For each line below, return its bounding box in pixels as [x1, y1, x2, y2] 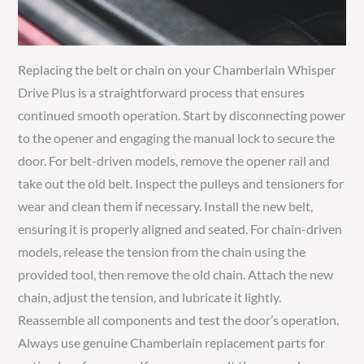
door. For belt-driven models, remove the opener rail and [18, 152, 331, 168]
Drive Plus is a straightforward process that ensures [18, 84, 305, 100]
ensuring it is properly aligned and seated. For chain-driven [18, 220, 343, 236]
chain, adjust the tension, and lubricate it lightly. [18, 288, 282, 305]
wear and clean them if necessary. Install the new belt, [18, 197, 314, 214]
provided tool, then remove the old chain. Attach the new [18, 266, 334, 282]
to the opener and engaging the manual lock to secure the [18, 129, 336, 145]
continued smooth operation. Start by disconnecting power [18, 106, 346, 123]
